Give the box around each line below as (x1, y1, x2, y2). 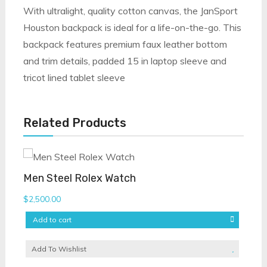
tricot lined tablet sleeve (23, 72, 125, 84)
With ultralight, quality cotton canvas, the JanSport (23, 5, 238, 17)
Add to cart (32, 215, 72, 225)
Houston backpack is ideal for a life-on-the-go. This (23, 21, 241, 34)
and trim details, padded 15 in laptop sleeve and (23, 55, 226, 67)
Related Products (23, 116, 126, 131)
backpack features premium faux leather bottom (23, 38, 227, 51)
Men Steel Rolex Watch (23, 172, 136, 185)
